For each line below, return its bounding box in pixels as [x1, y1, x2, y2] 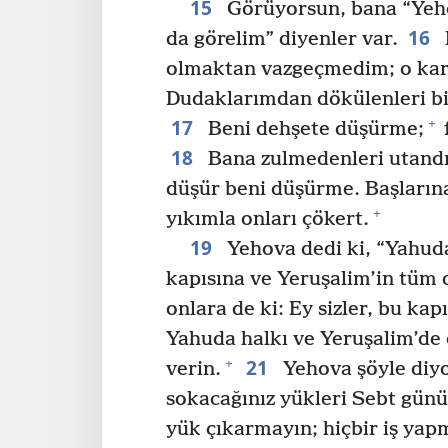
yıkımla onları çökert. [166, 207, 369, 231]
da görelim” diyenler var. [166, 27, 398, 51]
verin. [166, 357, 221, 381]
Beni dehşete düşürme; [202, 117, 424, 141]
